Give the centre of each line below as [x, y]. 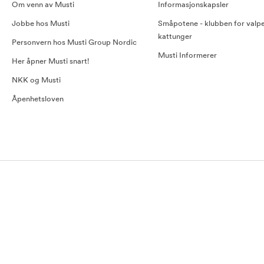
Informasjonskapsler [194, 5]
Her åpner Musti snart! [50, 62]
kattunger [175, 37]
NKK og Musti [36, 80]
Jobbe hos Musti [41, 24]
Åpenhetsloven [38, 99]
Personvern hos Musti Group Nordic [74, 43]
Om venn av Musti [43, 5]
